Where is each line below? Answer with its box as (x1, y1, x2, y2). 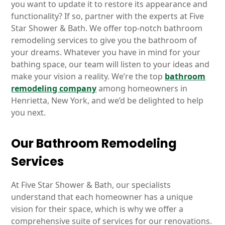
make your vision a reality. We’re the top (11, 71, 165, 82)
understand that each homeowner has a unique (11, 191, 193, 202)
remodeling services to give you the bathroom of (11, 35, 197, 46)
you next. (11, 107, 46, 118)
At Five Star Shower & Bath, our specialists (11, 179, 171, 190)
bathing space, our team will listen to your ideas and (11, 59, 210, 70)
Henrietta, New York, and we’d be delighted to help (11, 95, 204, 106)
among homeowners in (96, 83, 188, 94)
